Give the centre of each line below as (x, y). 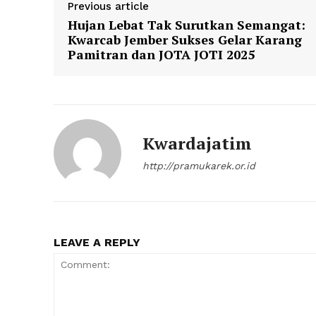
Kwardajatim (197, 144)
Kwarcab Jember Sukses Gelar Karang (185, 40)
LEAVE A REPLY (97, 243)
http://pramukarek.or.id (199, 166)
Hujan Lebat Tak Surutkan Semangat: (187, 25)
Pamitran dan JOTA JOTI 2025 (161, 55)
